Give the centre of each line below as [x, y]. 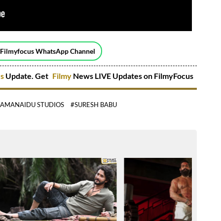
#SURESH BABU [94, 105]
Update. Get [27, 76]
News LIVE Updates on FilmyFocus [133, 76]
